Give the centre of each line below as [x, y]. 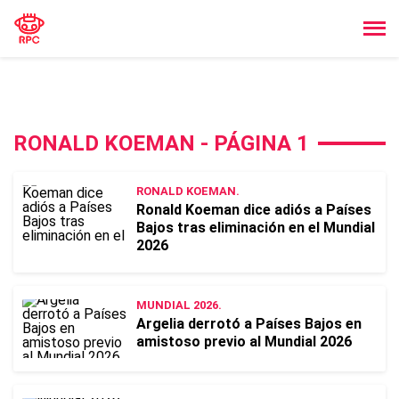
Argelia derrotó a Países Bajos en [249, 324]
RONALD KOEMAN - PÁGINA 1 [161, 143]
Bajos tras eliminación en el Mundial [256, 228]
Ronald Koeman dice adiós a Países [254, 210]
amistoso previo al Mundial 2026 [244, 342]
